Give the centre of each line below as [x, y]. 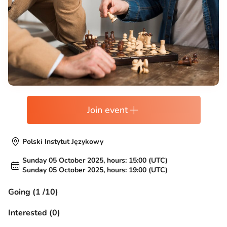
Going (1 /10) [33, 192]
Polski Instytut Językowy [63, 141]
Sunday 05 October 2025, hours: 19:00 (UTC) [95, 170]
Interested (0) [34, 213]
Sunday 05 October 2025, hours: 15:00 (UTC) [95, 161]
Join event [107, 110]
